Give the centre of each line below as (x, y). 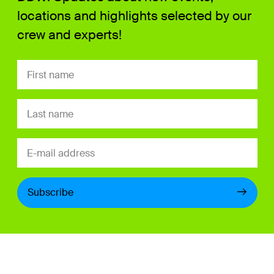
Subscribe (51, 193)
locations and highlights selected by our (135, 16)
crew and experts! (70, 35)
